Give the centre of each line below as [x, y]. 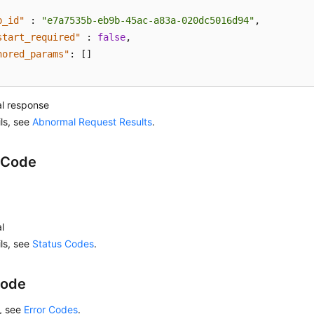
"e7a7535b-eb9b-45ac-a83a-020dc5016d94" [148, 20]
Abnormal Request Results [93, 122]
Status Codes [63, 244]
